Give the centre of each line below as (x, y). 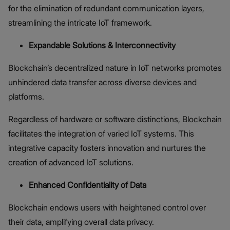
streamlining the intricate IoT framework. (80, 23)
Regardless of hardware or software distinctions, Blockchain (115, 119)
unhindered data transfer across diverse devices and (102, 82)
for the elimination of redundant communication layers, (106, 8)
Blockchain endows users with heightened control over (107, 208)
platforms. (27, 97)
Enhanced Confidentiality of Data (88, 185)
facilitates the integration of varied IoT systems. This (101, 134)
